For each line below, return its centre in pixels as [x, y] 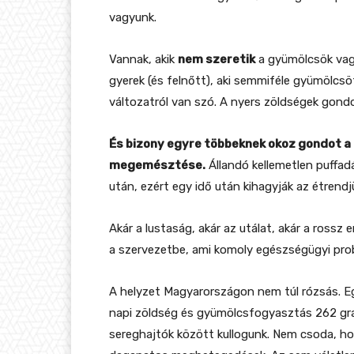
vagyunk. [133, 17]
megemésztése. [157, 165]
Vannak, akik [143, 59]
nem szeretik [217, 59]
